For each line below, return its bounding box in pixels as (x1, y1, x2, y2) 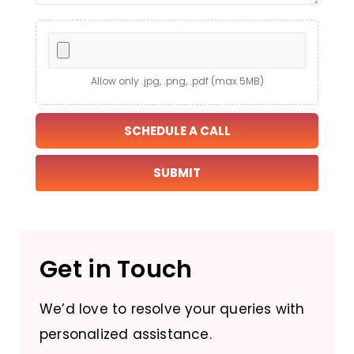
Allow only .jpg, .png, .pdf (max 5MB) (90, 74, 264, 88)
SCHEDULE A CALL (123, 122, 231, 140)
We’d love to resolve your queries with (40, 299, 305, 319)
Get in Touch (40, 253, 193, 287)
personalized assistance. (40, 325, 212, 345)
